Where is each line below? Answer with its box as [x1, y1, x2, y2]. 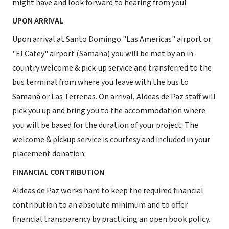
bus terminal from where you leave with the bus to [12, 77, 189, 88]
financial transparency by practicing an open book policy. [12, 214, 210, 225]
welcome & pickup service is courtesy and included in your [12, 134, 210, 145]
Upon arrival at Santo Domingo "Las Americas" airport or [12, 34, 211, 45]
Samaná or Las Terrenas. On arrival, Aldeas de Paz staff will [12, 91, 216, 102]
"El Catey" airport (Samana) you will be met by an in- [12, 48, 196, 59]
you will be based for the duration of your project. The [12, 120, 198, 131]
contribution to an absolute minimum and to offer [12, 199, 188, 211]
